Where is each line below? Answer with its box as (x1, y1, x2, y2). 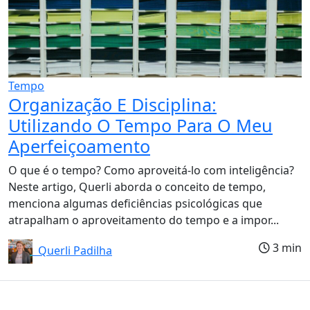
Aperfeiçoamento (8, 134, 150, 158)
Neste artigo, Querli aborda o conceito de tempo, (8, 179, 266, 194)
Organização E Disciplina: (8, 92, 217, 116)
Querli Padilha (33, 242, 112, 258)
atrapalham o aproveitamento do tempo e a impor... (8, 212, 279, 228)
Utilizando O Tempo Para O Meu (8, 113, 273, 137)
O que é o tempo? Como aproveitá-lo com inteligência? (8, 162, 294, 178)
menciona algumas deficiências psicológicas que (8, 195, 262, 211)
